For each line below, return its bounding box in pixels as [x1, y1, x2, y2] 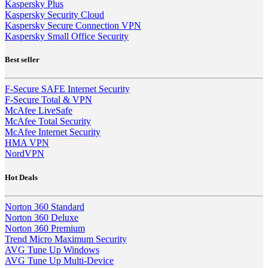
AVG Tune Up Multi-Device [5, 255, 114, 266]
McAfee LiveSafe [5, 105, 72, 116]
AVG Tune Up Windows [5, 244, 99, 255]
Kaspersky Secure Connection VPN [5, 20, 141, 31]
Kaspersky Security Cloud [5, 10, 104, 20]
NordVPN [5, 148, 44, 159]
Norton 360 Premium [5, 223, 85, 233]
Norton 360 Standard [5, 201, 84, 212]
